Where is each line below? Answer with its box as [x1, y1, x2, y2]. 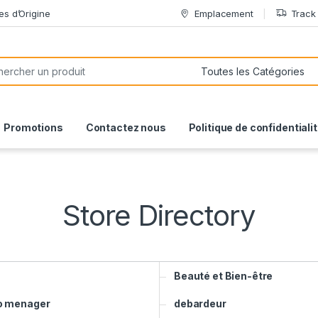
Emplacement [194, 7, 253, 19]
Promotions [1, 121, 63, 133]
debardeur [174, 297, 226, 309]
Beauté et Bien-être [174, 269, 273, 282]
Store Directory [62, 197, 256, 233]
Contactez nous [85, 121, 166, 133]
